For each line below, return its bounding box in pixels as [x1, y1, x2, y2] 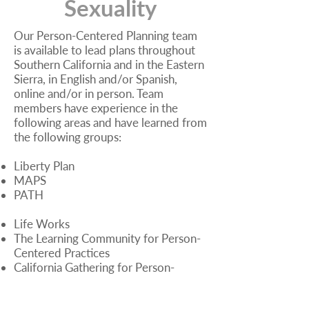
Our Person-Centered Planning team [14, 28, 197, 43]
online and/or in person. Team [14, 86, 163, 101]
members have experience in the [14, 100, 178, 115]
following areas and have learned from [14, 114, 207, 130]
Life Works [14, 216, 70, 231]
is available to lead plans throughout [14, 42, 195, 57]
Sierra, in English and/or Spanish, [14, 71, 177, 86]
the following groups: [14, 129, 121, 144]
